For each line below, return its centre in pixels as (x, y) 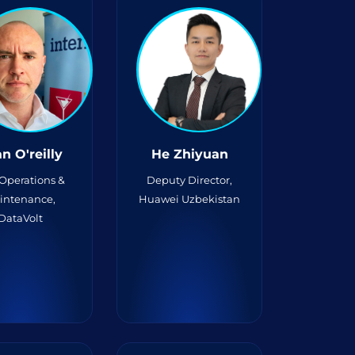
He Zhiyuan (189, 154)
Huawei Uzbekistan (190, 199)
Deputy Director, (190, 180)
